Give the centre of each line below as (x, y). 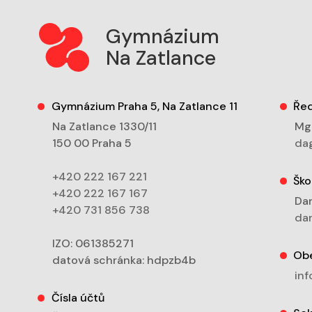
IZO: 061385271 (93, 244)
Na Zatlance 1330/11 (105, 127)
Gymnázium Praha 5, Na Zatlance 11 (144, 107)
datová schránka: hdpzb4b (124, 260)
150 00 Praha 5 (92, 143)
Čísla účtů (78, 298)
